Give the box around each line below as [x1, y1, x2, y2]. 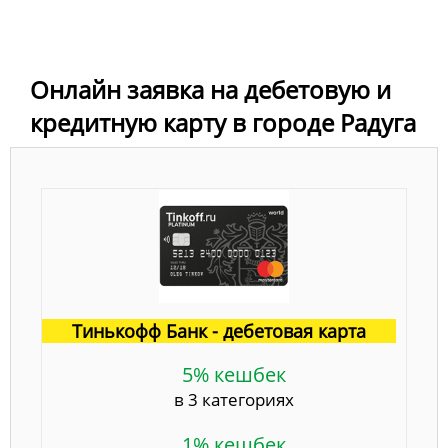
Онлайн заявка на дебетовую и [30, 72, 391, 106]
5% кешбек [182, 360, 286, 388]
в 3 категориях [174, 387, 294, 411]
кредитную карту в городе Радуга [30, 105, 416, 139]
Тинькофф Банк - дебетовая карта [72, 318, 366, 343]
